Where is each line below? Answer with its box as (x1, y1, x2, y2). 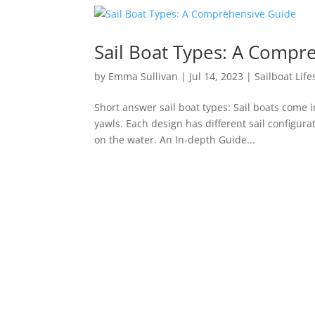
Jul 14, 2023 (189, 69, 244, 83)
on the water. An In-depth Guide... (94, 132, 256, 146)
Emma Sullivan (108, 69, 179, 83)
